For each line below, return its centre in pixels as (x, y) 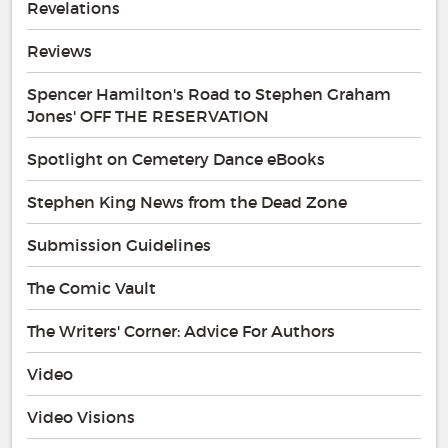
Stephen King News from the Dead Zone (187, 201)
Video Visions (81, 416)
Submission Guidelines (119, 244)
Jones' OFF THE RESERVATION (148, 115)
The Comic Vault (91, 287)
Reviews (59, 50)
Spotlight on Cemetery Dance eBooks (176, 158)
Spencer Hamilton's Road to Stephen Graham (209, 93)
